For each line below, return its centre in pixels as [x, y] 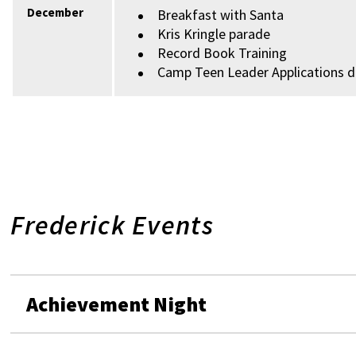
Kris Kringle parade [214, 34]
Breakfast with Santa [221, 15]
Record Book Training [222, 53]
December [56, 12]
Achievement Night [117, 304]
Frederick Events [112, 225]
